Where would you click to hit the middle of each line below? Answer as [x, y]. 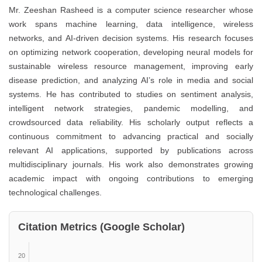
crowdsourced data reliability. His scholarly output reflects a [131, 123]
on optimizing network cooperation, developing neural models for [131, 52]
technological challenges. [55, 193]
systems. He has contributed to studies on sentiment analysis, [131, 94]
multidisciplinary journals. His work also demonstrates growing [131, 165]
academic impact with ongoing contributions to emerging [131, 179]
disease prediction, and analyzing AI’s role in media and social [131, 80]
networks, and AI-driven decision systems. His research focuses [131, 38]
